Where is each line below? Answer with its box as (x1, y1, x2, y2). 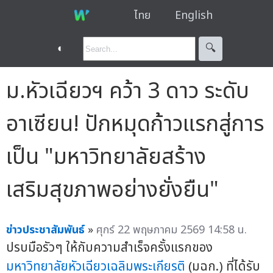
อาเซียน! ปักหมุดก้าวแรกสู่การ (6, 107, 264, 141)
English (174, 7, 213, 24)
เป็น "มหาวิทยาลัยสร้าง (6, 140, 206, 174)
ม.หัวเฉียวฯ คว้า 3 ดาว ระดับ (6, 74, 249, 108)
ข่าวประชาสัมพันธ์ (6, 221, 85, 238)
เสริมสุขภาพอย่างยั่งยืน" (6, 173, 219, 207)
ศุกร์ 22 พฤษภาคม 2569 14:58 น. (96, 221, 247, 238)
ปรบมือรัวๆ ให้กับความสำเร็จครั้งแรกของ (6, 238, 213, 257)
